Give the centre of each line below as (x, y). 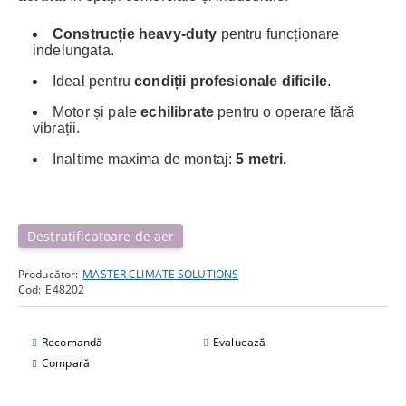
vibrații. (57, 128)
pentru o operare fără (285, 112)
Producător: (48, 274)
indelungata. (73, 50)
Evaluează (240, 342)
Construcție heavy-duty (135, 34)
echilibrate (178, 112)
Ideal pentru (94, 81)
